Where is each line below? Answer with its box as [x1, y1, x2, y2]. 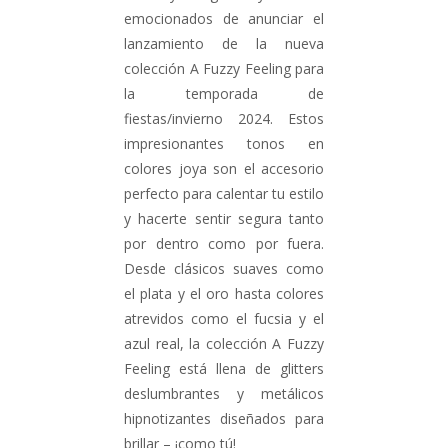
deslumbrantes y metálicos [124, 384, 324, 404]
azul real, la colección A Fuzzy [124, 334, 324, 354]
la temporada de [124, 84, 324, 104]
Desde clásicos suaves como [124, 259, 324, 279]
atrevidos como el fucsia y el [124, 309, 324, 329]
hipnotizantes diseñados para [124, 409, 324, 429]
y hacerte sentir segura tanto [124, 209, 324, 229]
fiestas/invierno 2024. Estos [124, 109, 324, 129]
